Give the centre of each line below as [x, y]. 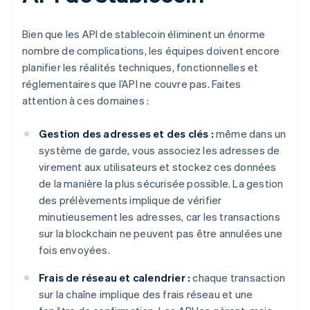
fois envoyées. [74, 250]
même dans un [250, 134]
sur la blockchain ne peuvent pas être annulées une [161, 234]
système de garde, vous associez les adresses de [159, 151]
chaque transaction [238, 278]
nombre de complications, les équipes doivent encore [151, 51]
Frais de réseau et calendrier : [115, 278]
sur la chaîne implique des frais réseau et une [146, 294]
